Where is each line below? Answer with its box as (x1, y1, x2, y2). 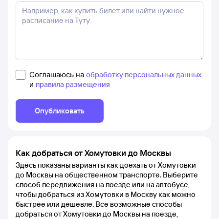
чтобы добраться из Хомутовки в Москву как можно (16, 189, 196, 199)
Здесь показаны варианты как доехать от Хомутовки (16, 160, 196, 170)
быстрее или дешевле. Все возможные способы (16, 199, 182, 209)
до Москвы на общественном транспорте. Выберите (16, 170, 198, 179)
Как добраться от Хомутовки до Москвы (16, 147, 171, 158)
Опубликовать (35, 106, 85, 115)
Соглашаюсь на (29, 69, 86, 79)
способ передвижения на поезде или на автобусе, (16, 179, 190, 189)
